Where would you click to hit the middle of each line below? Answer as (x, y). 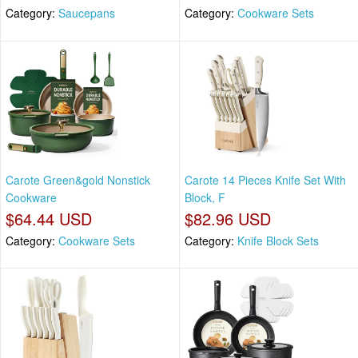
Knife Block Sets (278, 240)
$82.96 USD (228, 218)
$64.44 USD (49, 218)
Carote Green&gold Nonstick (78, 179)
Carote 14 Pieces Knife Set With (265, 179)
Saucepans (87, 13)
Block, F (205, 197)
